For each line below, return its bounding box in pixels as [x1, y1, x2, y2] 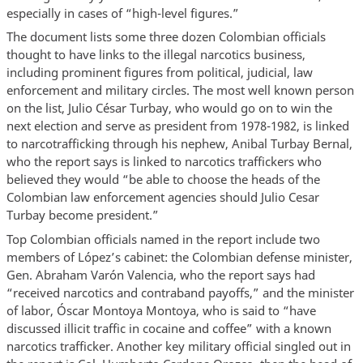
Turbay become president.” [6, 207, 159, 224]
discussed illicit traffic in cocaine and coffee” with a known [6, 319, 331, 336]
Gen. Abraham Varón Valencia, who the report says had [6, 266, 315, 283]
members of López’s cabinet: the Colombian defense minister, [6, 248, 352, 265]
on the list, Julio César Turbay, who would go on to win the [6, 100, 332, 117]
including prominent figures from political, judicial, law [6, 64, 313, 81]
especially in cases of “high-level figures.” [6, 4, 239, 21]
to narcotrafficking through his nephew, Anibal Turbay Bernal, [6, 135, 352, 152]
